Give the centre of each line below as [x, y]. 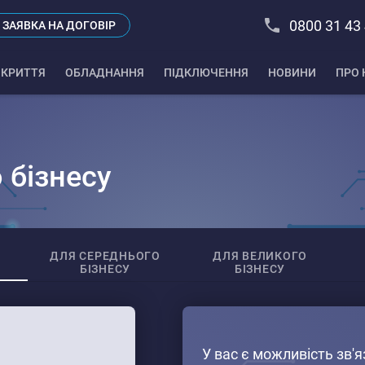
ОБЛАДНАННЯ [105, 73]
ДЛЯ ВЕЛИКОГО [260, 255]
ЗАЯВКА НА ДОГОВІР [59, 25]
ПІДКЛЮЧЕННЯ [206, 73]
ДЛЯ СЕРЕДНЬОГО [105, 255]
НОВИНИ [292, 73]
